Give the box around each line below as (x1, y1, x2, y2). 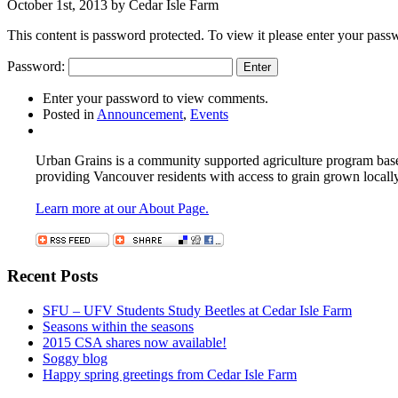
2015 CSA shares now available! (43, 335, 227, 351)
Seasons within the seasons (43, 319, 194, 335)
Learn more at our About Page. (36, 200, 209, 216)
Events (190, 106, 228, 122)
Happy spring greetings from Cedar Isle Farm (43, 367, 297, 383)
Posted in (43, 106, 97, 122)
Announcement (97, 106, 183, 122)
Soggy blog (43, 351, 107, 367)
